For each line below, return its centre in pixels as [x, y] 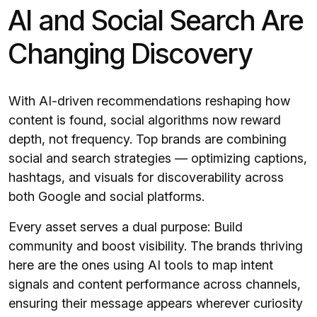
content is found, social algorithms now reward [145, 120]
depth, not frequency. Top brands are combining [148, 139]
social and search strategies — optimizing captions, [158, 158]
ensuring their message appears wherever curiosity [156, 304]
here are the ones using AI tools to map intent [141, 265]
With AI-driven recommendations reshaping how [149, 101]
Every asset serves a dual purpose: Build [126, 227]
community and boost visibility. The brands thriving [156, 246]
